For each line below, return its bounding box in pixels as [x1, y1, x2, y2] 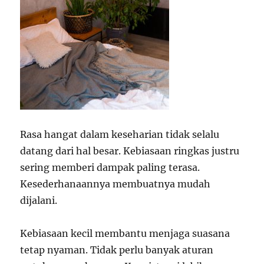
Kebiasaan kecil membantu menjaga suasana [20, 227, 230, 239]
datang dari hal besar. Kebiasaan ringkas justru [20, 144, 240, 157]
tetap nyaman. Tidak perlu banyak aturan [20, 243, 214, 256]
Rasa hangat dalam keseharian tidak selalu [20, 128, 220, 140]
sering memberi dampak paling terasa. [20, 161, 200, 173]
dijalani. [20, 194, 58, 206]
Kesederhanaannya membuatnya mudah [20, 177, 211, 190]
